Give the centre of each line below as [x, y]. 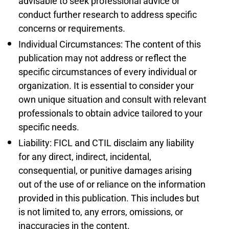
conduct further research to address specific [108, 15]
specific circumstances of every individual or [108, 72]
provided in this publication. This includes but [109, 198]
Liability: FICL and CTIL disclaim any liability [106, 143]
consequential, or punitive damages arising [105, 170]
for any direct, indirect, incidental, [85, 157]
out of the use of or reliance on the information [112, 184]
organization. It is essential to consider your [106, 86]
